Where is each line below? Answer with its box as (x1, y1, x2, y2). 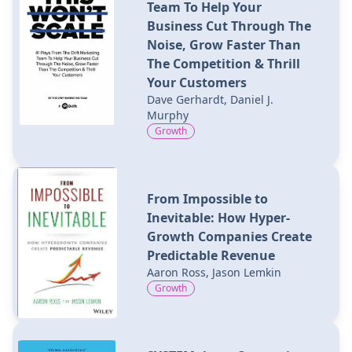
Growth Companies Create (146, 227, 312, 245)
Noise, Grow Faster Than (146, 35, 301, 53)
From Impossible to (146, 189, 268, 207)
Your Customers (146, 73, 247, 91)
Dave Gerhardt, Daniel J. (146, 91, 273, 107)
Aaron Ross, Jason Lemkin (146, 264, 281, 280)
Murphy (146, 107, 189, 123)
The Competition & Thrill (146, 54, 300, 72)
